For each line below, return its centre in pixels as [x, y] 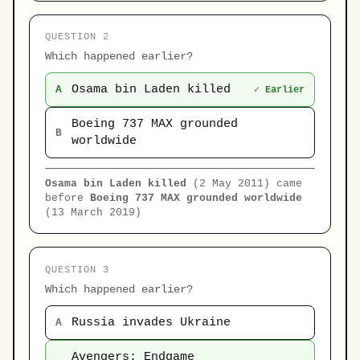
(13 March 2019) [94, 213]
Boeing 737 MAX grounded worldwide [196, 198]
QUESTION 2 [77, 37]
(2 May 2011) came [245, 184]
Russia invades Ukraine [151, 322]
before [68, 198]
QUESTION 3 [77, 270]
